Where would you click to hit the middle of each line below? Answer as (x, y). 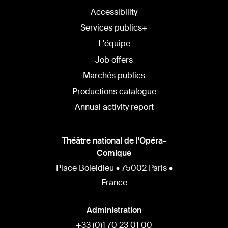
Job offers (114, 60)
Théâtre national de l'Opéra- (114, 141)
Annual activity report (114, 107)
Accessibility (114, 12)
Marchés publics (114, 75)
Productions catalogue (114, 91)
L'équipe (114, 44)
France (114, 183)
